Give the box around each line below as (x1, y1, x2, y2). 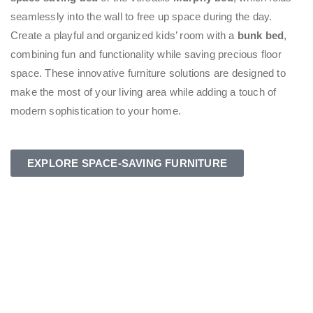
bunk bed (237, 29, 284, 41)
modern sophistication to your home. (10, 104, 181, 117)
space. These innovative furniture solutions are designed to (10, 66, 286, 79)
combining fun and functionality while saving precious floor (10, 48, 282, 60)
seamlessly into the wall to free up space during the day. (10, 10, 272, 22)
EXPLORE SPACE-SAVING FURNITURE (27, 156, 227, 169)
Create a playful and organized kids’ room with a (10, 29, 238, 41)
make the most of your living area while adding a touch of (10, 85, 277, 98)
